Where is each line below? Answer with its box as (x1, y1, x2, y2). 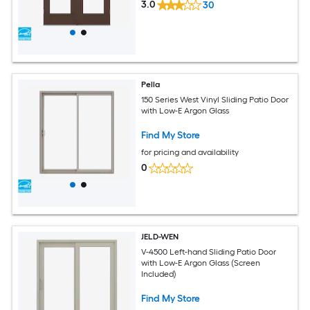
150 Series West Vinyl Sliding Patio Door (141, 95, 289, 105)
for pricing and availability (141, 147, 239, 158)
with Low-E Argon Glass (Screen (141, 258, 261, 268)
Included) (141, 269, 177, 280)
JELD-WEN (141, 231, 180, 241)
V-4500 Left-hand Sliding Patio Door (141, 247, 277, 257)
